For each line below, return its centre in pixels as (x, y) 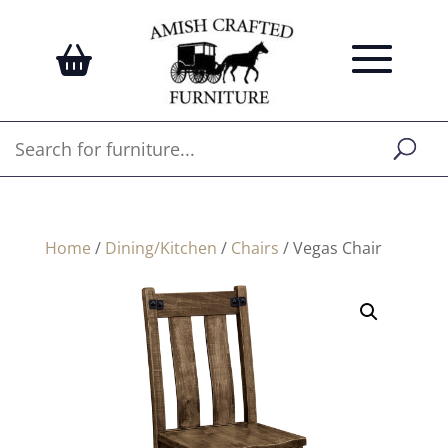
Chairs (254, 248)
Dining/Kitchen (160, 248)
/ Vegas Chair (330, 248)
